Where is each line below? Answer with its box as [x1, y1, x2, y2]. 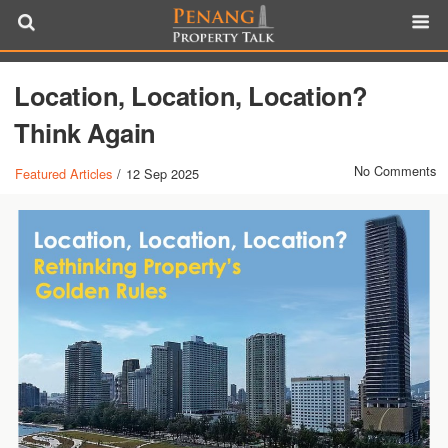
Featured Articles [15, 164, 113, 183]
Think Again [14, 114, 156, 151]
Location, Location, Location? [14, 77, 368, 114]
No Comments [353, 161, 436, 180]
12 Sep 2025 [126, 164, 200, 183]
